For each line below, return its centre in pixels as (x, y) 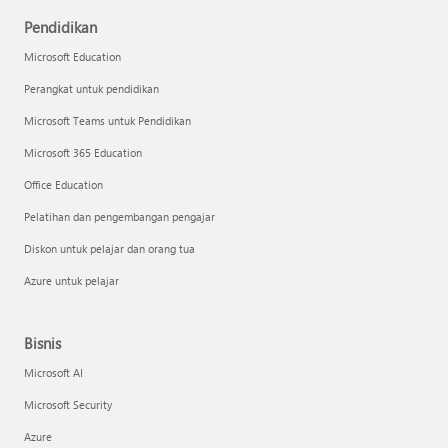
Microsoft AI (53, 372)
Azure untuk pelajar (71, 280)
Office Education (63, 184)
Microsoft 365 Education (83, 152)
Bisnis (42, 343)
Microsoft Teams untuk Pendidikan (107, 120)
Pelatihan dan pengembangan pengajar (119, 216)
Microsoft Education (72, 56)
